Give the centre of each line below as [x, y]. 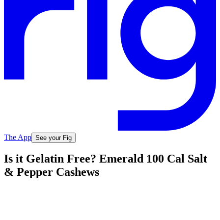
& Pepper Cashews [52, 172]
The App [18, 137]
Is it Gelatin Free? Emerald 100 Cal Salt [106, 159]
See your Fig [54, 137]
